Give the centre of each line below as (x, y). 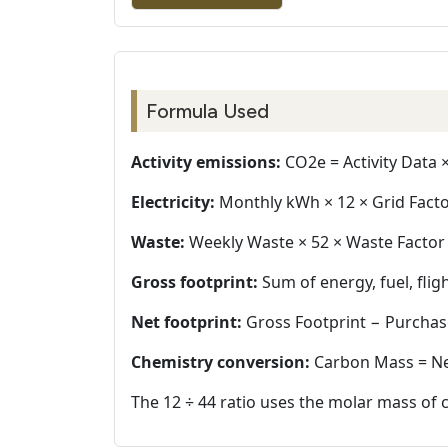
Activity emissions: (206, 162)
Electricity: (173, 202)
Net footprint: (186, 322)
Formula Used (207, 111)
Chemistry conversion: (220, 362)
